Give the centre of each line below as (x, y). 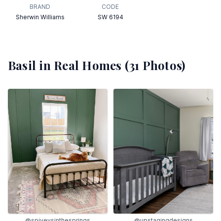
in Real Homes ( (83, 65)
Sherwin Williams (40, 17)
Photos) (162, 65)
